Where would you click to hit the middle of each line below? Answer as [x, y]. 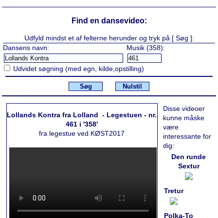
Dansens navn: [26, 47]
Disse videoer [184, 108]
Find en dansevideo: [109, 21]
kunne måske [184, 118]
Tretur [174, 191]
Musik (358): [146, 47]
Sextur [189, 166]
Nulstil [132, 86]
